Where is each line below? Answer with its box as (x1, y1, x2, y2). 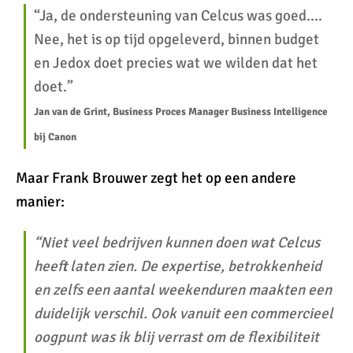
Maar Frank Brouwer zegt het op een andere (16, 169, 296, 188)
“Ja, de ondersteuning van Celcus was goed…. (34, 6, 322, 25)
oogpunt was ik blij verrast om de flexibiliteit (34, 328, 319, 347)
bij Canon (34, 130, 76, 143)
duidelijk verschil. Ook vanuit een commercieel (34, 304, 333, 323)
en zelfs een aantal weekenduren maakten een (34, 281, 332, 299)
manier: (16, 192, 65, 211)
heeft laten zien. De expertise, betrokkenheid (34, 257, 321, 276)
